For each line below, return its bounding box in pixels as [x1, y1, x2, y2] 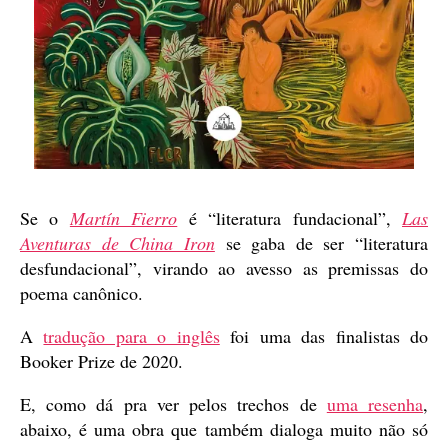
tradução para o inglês [43, 324, 220, 349]
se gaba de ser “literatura [214, 231, 428, 256]
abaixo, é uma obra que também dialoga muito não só [20, 417, 428, 442]
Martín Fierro [69, 206, 178, 231]
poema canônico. [20, 281, 143, 306]
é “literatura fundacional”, [177, 206, 403, 231]
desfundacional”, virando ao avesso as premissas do [20, 256, 428, 281]
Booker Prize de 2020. [20, 349, 183, 374]
